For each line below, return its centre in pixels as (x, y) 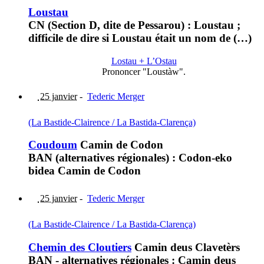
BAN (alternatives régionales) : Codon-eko (130, 158)
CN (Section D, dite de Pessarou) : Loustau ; (134, 25)
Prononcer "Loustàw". (144, 71)
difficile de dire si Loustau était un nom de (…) (140, 38)
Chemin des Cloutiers (80, 247)
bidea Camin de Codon (85, 171)
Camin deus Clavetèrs (186, 247)
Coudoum (53, 145)
